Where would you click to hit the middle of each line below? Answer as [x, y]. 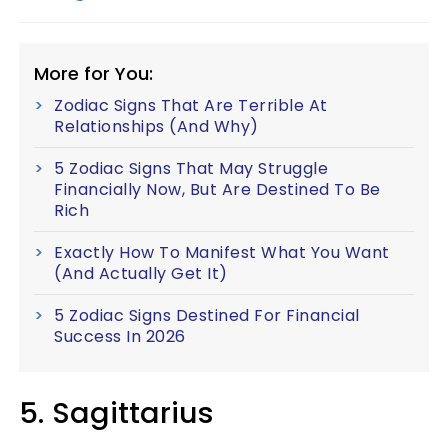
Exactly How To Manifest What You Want [222, 252]
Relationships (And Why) [156, 126]
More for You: [93, 73]
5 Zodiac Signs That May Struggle [191, 168]
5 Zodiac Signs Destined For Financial [207, 315]
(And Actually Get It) [141, 273]
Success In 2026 [120, 336]
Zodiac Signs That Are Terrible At [191, 105]
